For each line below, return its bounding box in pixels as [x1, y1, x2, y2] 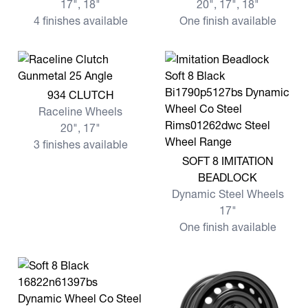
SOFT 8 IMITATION [181, 154, 274, 168]
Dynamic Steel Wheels [171, 187, 284, 201]
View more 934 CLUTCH [17, 85, 139, 98]
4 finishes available [33, 14, 128, 27]
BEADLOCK [198, 170, 257, 184]
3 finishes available [33, 137, 128, 151]
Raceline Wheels [38, 104, 122, 118]
